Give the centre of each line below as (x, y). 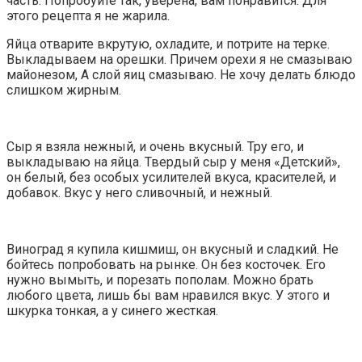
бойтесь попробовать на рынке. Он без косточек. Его (166, 265)
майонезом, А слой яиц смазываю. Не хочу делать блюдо (181, 75)
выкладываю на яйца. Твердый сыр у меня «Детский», (173, 162)
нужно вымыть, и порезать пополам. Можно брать (160, 280)
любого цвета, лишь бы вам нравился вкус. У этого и (168, 296)
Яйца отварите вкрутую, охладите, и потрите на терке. (168, 44)
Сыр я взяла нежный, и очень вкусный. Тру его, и (155, 147)
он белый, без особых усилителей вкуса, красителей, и (171, 178)
